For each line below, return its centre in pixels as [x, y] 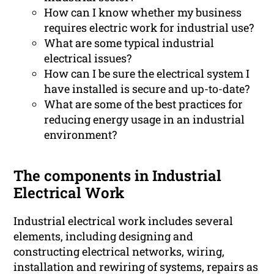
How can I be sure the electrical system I [147, 74]
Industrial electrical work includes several [124, 221]
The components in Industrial [118, 176]
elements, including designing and [104, 236]
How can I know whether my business [143, 13]
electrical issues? [88, 58]
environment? [81, 135]
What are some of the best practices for [144, 104]
